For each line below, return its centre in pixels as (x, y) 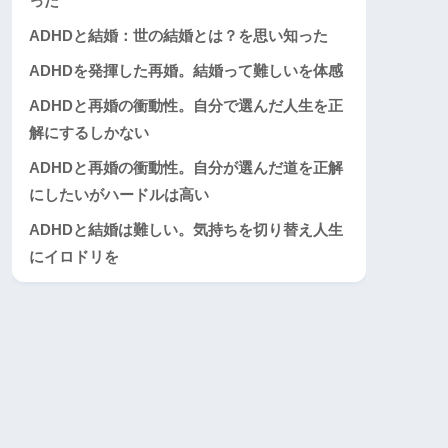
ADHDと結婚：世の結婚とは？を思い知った (178, 36)
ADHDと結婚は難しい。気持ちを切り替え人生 (186, 230)
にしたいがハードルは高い (119, 195)
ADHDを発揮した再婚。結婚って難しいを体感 (186, 71)
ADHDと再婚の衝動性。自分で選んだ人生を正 (186, 106)
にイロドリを (74, 257)
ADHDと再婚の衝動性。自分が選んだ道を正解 (186, 168)
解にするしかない (89, 133)
